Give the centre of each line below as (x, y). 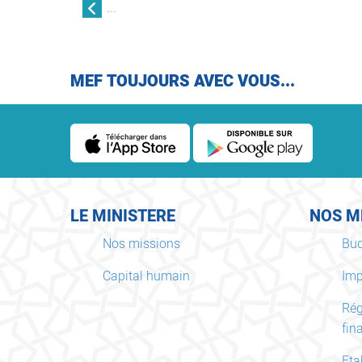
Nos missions (141, 244)
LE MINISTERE (123, 216)
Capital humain (146, 276)
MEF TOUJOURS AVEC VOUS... (183, 81)
